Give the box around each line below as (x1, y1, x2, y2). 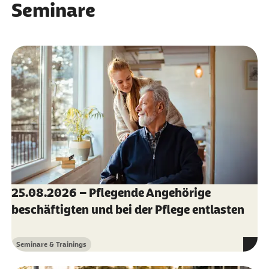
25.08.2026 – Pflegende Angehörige (11, 186, 211, 199)
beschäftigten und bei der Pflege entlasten (11, 202, 244, 216)
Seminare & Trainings (16, 240, 86, 249)
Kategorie (15, 244, 47, 253)
